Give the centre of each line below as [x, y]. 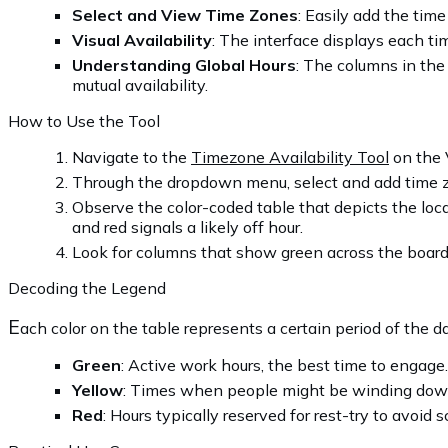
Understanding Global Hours [184, 64]
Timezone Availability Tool [290, 156]
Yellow [97, 389]
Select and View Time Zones [185, 14]
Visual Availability [142, 39]
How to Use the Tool [84, 120]
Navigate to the [131, 156]
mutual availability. [140, 84]
